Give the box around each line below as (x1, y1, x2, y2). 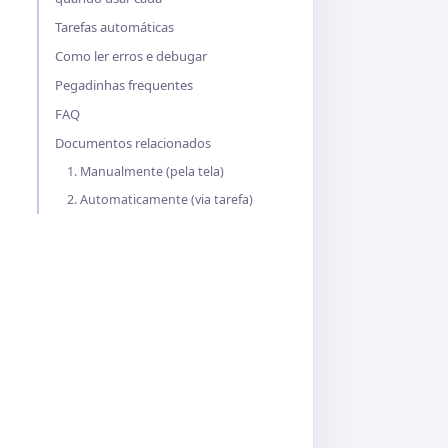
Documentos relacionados (55, 134, 211, 152)
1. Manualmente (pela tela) (67, 163, 224, 180)
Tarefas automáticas (55, 18, 174, 36)
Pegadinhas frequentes (55, 76, 193, 94)
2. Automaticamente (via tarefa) (67, 191, 253, 208)
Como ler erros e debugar (55, 47, 207, 65)
